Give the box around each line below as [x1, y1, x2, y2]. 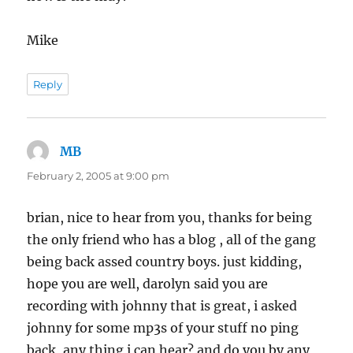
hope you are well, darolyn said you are [27, 276, 269, 292]
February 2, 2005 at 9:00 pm [27, 169, 170, 183]
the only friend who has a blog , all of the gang [27, 232, 317, 248]
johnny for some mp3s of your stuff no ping [27, 320, 299, 336]
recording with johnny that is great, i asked [27, 298, 298, 314]
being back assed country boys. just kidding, [27, 254, 303, 270]
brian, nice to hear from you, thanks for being [27, 210, 313, 226]
